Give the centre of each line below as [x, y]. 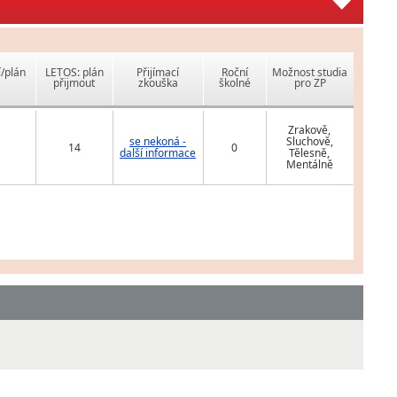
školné [234, 83]
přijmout [74, 83]
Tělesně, [310, 153]
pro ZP [310, 83]
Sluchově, [309, 142]
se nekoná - [158, 142]
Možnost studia [310, 73]
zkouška [158, 83]
